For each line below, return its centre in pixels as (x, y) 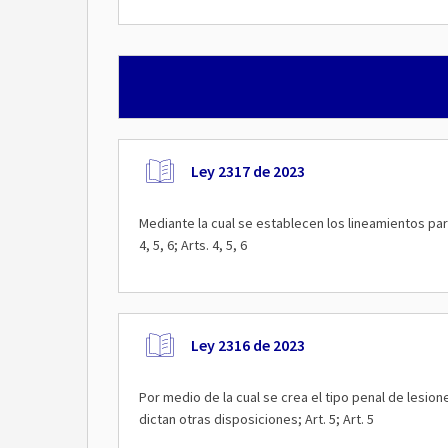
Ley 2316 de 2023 (248, 345)
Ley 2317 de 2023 (248, 171)
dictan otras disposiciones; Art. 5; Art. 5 (256, 419)
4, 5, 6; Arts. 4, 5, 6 (193, 245)
